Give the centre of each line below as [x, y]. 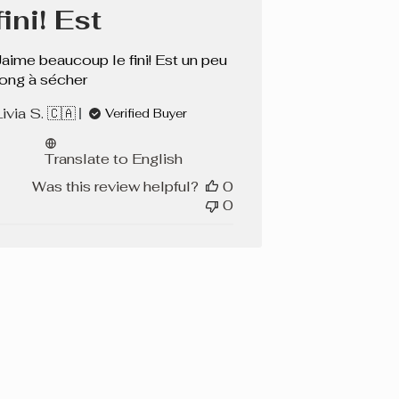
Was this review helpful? [116, 187]
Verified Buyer [146, 114]
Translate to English [114, 159]
